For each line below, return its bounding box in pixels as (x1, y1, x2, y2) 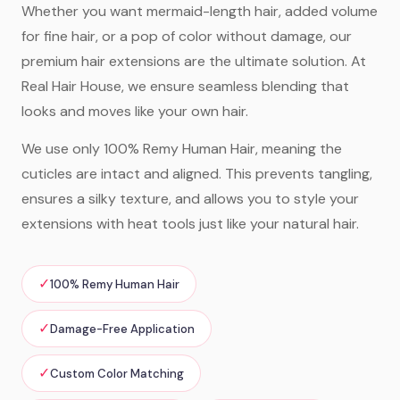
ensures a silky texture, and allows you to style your (21, 189, 359, 209)
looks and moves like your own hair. (21, 101, 248, 121)
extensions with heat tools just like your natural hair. (21, 214, 359, 234)
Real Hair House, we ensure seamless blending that (21, 76, 349, 96)
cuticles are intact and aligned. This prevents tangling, (21, 164, 372, 184)
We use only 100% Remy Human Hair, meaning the (21, 139, 342, 159)
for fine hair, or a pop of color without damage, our (21, 26, 352, 46)
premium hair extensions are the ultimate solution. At (21, 51, 366, 71)
